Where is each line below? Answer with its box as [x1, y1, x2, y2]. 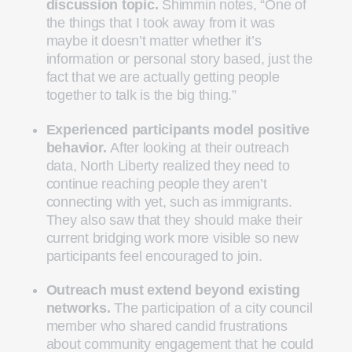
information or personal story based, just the [46, 50, 313, 67]
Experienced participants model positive [46, 121, 310, 137]
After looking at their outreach [110, 139, 289, 156]
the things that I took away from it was [46, 14, 275, 31]
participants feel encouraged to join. [46, 247, 262, 264]
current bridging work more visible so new [46, 229, 299, 246]
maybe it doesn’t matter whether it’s [46, 32, 262, 49]
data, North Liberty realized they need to [46, 157, 290, 174]
